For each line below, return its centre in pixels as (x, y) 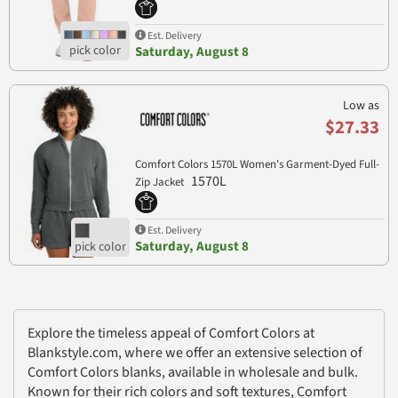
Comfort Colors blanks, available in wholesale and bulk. (193, 372)
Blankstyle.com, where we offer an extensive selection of (195, 352)
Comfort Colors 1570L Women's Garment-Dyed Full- (257, 164)
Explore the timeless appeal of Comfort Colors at (171, 333)
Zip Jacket (160, 182)
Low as (361, 105)
